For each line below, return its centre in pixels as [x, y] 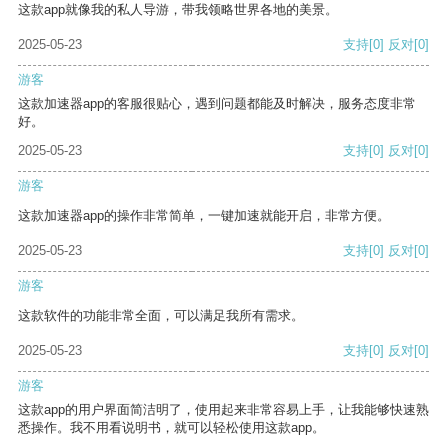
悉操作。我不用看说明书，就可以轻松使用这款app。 [171, 428]
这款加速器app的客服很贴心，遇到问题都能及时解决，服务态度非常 [217, 104]
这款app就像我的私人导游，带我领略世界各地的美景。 [178, 10]
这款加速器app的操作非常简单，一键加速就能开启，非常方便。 [204, 216]
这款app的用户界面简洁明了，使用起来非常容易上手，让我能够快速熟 [223, 410]
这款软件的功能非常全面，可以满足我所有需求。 [161, 316]
